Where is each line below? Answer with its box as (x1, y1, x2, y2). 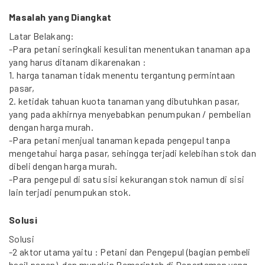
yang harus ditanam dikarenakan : (9, 56, 147, 67)
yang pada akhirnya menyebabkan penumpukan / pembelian (9, 108, 251, 119)
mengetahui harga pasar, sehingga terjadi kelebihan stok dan (9, 147, 256, 159)
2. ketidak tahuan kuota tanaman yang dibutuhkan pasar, (9, 95, 240, 106)
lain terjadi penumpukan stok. (9, 186, 131, 198)
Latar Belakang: (9, 30, 75, 41)
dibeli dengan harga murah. (9, 160, 118, 172)
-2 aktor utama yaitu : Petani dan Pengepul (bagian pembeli (9, 246, 251, 257)
